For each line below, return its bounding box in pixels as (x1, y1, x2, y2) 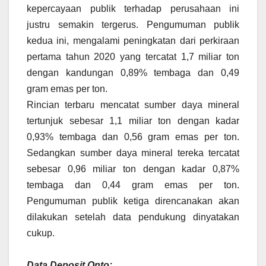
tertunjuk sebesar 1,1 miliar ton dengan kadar (27, 115, 239, 126)
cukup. (27, 227, 55, 238)
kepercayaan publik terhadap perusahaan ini (27, 3, 239, 14)
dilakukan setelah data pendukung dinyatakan (27, 211, 239, 222)
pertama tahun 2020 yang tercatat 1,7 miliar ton (27, 51, 239, 62)
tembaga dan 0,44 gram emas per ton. (27, 179, 239, 190)
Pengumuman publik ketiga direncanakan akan (27, 195, 239, 206)
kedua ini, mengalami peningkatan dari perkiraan (27, 35, 239, 46)
